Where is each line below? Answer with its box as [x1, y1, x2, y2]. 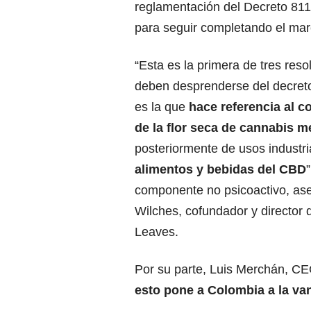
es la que [135, 100, 189, 115]
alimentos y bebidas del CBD [135, 162, 306, 177]
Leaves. [135, 225, 178, 239]
